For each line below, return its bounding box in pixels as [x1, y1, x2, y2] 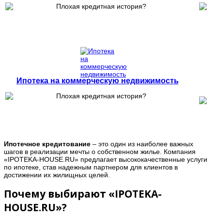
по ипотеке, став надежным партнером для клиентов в [4, 163, 178, 171]
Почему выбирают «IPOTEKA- [4, 187, 162, 201]
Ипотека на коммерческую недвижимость [16, 76, 179, 85]
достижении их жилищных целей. [4, 170, 110, 179]
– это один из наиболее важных [91, 139, 193, 148]
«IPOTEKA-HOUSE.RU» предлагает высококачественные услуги [4, 155, 207, 163]
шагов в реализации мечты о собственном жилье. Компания [4, 147, 196, 155]
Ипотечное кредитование [4, 139, 91, 148]
